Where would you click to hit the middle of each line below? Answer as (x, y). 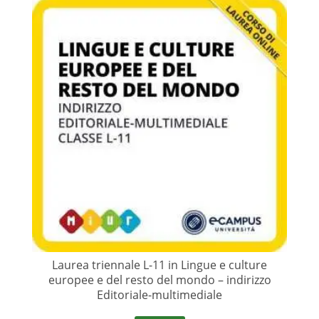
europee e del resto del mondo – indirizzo (159, 280)
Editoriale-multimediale (159, 295)
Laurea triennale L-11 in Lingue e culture (159, 265)
